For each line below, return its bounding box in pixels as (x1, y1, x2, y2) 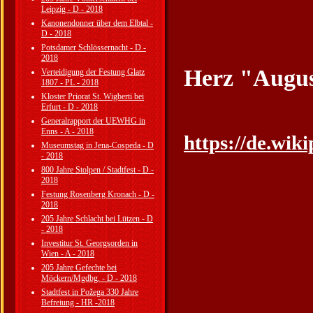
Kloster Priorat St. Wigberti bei (41, 92, 144, 101)
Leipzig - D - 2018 (41, 4, 103, 14)
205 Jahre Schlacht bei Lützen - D (41, 214, 153, 224)
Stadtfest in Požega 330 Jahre (41, 287, 138, 297)
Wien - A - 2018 (41, 249, 94, 259)
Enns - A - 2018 (41, 126, 94, 136)
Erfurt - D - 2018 (41, 102, 98, 112)
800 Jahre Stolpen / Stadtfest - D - (41, 165, 154, 175)
